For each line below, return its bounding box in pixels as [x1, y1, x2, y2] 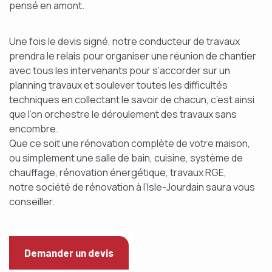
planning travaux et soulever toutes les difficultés [9, 78, 228, 92]
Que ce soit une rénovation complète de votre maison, [9, 137, 250, 150]
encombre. [9, 122, 58, 135]
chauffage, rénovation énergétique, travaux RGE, [9, 166, 226, 179]
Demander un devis [24, 246, 114, 259]
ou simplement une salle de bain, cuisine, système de [9, 151, 243, 165]
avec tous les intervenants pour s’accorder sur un [9, 64, 230, 77]
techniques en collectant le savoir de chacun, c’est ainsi [9, 93, 254, 106]
